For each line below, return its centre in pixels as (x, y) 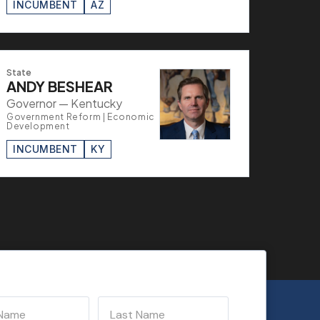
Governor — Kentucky (64, 103)
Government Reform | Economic (81, 116)
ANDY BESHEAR (60, 86)
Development (38, 126)
